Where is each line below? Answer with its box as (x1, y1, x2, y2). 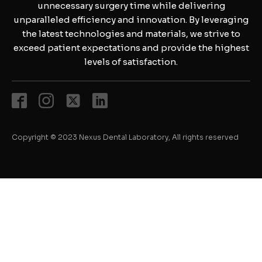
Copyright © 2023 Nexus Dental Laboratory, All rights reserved (12, 133, 239, 142)
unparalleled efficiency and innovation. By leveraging (13, 14, 249, 26)
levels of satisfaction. (84, 56, 178, 68)
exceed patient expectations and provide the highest (13, 42, 249, 54)
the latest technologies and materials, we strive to (22, 28, 240, 40)
